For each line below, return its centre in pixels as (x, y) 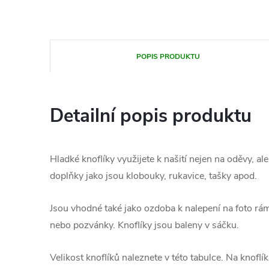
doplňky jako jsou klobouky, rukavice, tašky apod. (153, 176)
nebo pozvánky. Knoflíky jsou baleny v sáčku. (144, 225)
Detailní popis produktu (151, 116)
